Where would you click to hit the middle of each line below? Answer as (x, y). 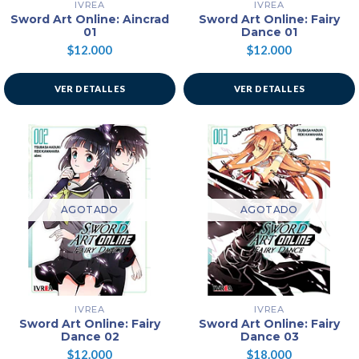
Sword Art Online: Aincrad (90, 20)
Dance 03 (269, 337)
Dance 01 (269, 32)
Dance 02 (90, 337)
